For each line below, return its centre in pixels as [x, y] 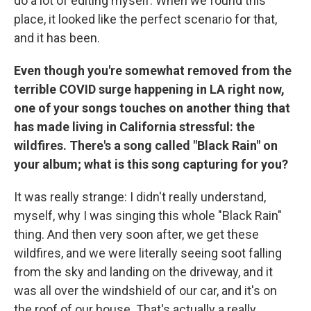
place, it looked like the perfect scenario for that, [145, 19]
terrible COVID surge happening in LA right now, [149, 90]
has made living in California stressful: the [134, 127]
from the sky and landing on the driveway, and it [143, 272]
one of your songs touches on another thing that [152, 108]
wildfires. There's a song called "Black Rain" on [146, 146]
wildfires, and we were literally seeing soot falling [148, 253]
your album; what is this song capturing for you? [151, 165]
